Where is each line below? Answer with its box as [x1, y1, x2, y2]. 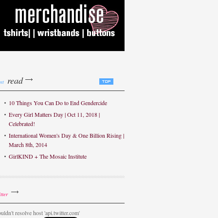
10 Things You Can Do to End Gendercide [9, 99, 107, 107]
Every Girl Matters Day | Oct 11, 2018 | [9, 110, 100, 118]
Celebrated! [9, 120, 35, 127]
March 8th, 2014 [9, 141, 47, 148]
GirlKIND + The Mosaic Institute [9, 152, 87, 160]
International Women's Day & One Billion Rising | [9, 131, 124, 139]
